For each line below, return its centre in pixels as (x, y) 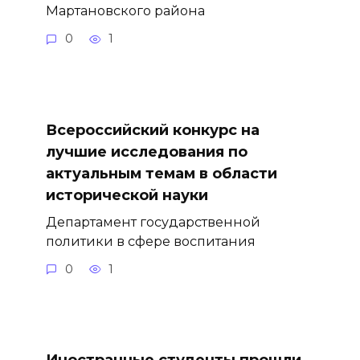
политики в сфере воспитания (150, 241)
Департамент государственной (153, 221)
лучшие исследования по (146, 151)
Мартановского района (125, 11)
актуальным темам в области (161, 173)
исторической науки (127, 195)
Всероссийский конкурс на (152, 130)
